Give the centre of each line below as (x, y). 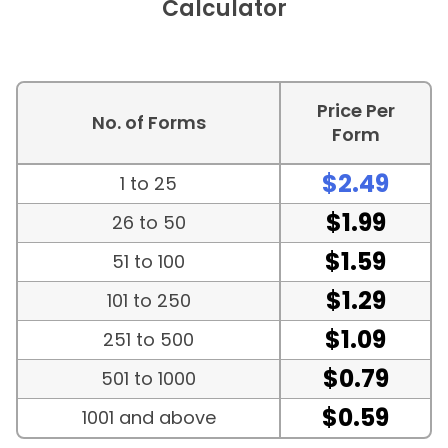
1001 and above (148, 418)
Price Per (355, 111)
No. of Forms (148, 123)
